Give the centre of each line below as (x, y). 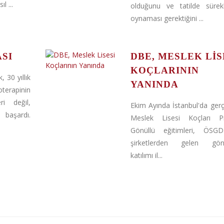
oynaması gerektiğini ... (167, 18)
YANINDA (154, 84)
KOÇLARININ (164, 70)
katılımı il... (146, 155)
